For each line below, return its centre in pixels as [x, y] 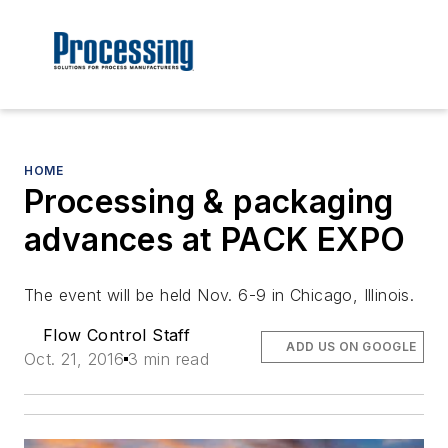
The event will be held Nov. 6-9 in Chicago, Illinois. [219, 295]
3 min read [169, 359]
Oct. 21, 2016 [74, 359]
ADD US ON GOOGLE [351, 347]
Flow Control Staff [117, 335]
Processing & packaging [209, 202]
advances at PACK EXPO [215, 240]
